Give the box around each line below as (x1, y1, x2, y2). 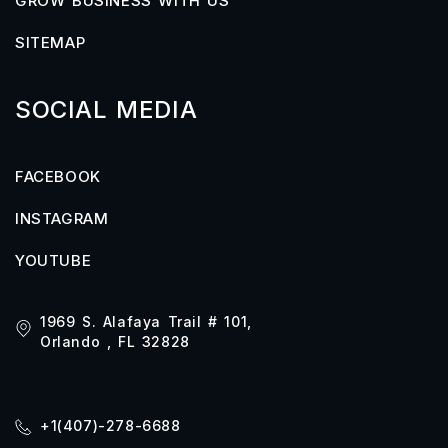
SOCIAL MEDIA (15, 95, 198, 124)
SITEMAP (15, 33, 86, 52)
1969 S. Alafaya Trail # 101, (40, 313, 252, 330)
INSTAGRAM (15, 209, 109, 228)
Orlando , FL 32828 (40, 333, 190, 350)
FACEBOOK (15, 167, 101, 186)
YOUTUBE (15, 251, 92, 270)
